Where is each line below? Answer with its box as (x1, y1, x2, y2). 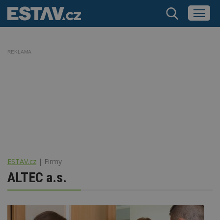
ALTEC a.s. (7, 169, 67, 186)
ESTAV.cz (7, 156, 36, 166)
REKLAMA (7, 49, 31, 55)
